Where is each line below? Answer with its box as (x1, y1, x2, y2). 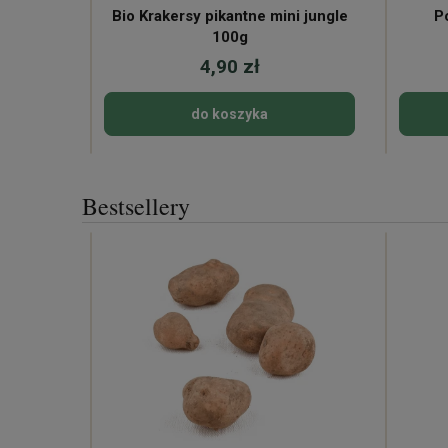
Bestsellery (82, 190, 190, 223)
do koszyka (191, 106, 268, 123)
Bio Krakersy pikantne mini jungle (111, 7, 348, 26)
